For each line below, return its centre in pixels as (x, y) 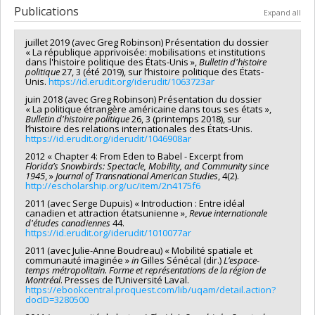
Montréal (43, 279)
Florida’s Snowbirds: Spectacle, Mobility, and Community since (147, 166)
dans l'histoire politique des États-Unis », (112, 62)
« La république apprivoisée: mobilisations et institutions (146, 52)
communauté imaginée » (78, 260)
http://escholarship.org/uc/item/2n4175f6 (113, 185)
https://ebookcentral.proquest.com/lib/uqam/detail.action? (150, 289)
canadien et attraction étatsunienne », (107, 213)
